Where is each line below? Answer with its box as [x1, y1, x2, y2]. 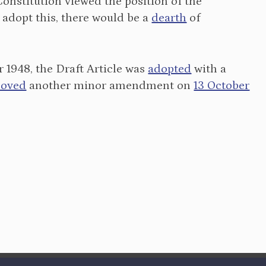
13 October [194, 79, 250, 92]
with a [191, 62, 227, 75]
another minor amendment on [26, 79, 194, 92]
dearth [151, 11, 187, 24]
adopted [148, 62, 192, 75]
